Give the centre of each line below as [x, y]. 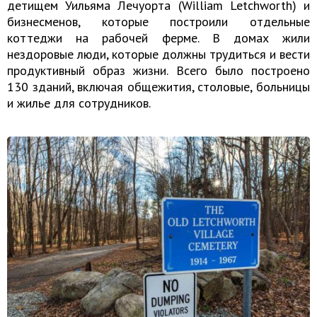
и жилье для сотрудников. [79, 103]
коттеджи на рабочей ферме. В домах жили [158, 38]
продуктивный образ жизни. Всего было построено [158, 71]
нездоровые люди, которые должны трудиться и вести [158, 54]
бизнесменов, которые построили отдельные [158, 22]
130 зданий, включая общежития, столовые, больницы [158, 87]
